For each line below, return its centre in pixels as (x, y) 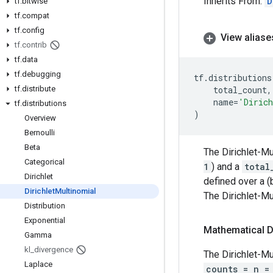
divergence (54, 250)
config (33, 30)
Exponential (45, 220)
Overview (40, 118)
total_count (240, 90)
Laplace (38, 264)
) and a (227, 167)
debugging (41, 74)
